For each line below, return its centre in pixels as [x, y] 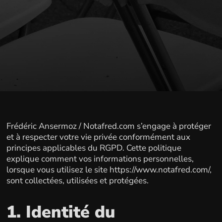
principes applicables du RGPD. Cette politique [94, 148]
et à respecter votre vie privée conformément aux [98, 137]
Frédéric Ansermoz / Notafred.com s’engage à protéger [109, 126]
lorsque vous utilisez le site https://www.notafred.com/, [109, 169]
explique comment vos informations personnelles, [100, 159]
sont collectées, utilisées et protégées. [77, 180]
